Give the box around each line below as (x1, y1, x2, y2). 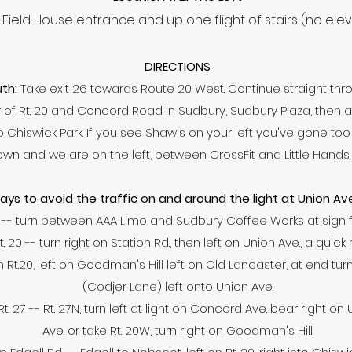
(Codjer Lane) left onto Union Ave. (82, 278, 273, 295)
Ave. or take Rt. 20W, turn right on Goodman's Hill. (42, 322, 313, 339)
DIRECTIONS (145, 58, 211, 75)
